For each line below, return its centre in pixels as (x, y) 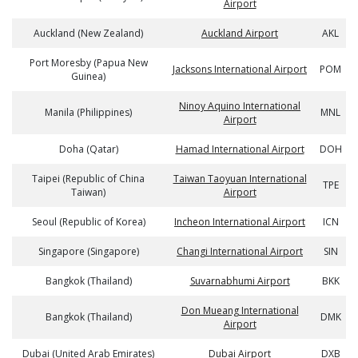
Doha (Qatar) (88, 149)
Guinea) (88, 76)
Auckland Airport (240, 33)
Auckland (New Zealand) (88, 33)
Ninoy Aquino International (240, 106)
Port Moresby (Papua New (88, 63)
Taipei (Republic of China (88, 179)
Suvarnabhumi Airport (240, 281)
